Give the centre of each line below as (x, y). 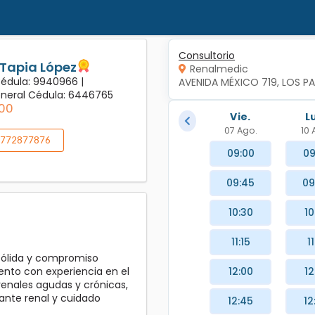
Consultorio (207, 56)
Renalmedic (219, 69)
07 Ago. (240, 130)
